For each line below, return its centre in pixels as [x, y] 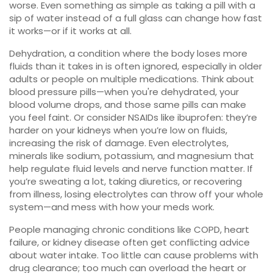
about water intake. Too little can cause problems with [134, 255]
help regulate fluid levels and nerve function [108, 168]
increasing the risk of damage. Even [90, 143]
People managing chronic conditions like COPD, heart [129, 229]
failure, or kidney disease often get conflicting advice [129, 242]
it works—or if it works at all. [70, 31]
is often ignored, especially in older [183, 66]
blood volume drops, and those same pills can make [128, 105]
